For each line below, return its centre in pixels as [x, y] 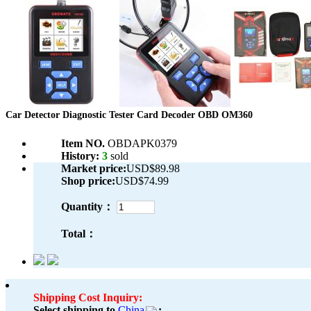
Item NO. [84, 144]
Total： [79, 234]
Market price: [94, 169]
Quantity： [87, 207]
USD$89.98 [153, 169]
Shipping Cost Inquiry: [88, 298]
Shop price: [88, 181]
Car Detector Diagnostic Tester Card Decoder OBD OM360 [129, 115]
